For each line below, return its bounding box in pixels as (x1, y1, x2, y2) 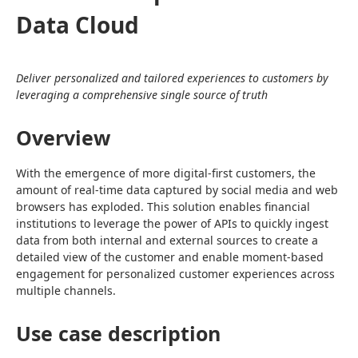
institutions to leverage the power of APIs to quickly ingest (16, 216, 328, 231)
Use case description (16, 320, 221, 347)
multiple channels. (16, 283, 116, 298)
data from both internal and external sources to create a (16, 233, 318, 248)
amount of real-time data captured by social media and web (16, 182, 338, 197)
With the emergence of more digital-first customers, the (16, 165, 316, 181)
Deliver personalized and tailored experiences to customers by (16, 70, 328, 86)
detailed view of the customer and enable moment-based (16, 249, 324, 265)
